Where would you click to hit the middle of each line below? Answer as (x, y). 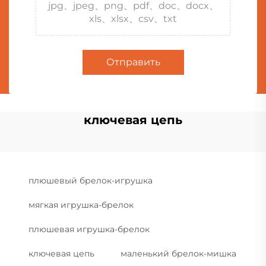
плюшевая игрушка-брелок (89, 229)
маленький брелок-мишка (178, 253)
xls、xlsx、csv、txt (133, 18)
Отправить (133, 62)
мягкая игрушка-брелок (81, 205)
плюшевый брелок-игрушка (91, 180)
